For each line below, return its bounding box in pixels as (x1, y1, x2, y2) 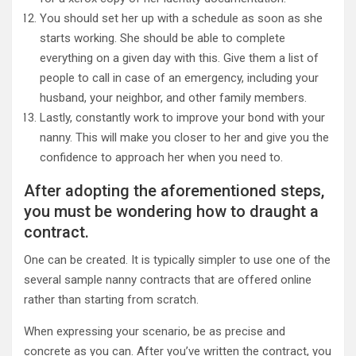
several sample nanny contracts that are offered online (24, 273, 311, 287)
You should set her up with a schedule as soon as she (40, 11, 323, 25)
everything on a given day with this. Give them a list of (40, 51, 319, 65)
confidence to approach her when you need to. (40, 150, 283, 164)
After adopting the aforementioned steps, (24, 181, 324, 200)
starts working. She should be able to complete (40, 31, 285, 45)
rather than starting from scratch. (24, 292, 199, 307)
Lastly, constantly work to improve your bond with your (40, 110, 325, 125)
